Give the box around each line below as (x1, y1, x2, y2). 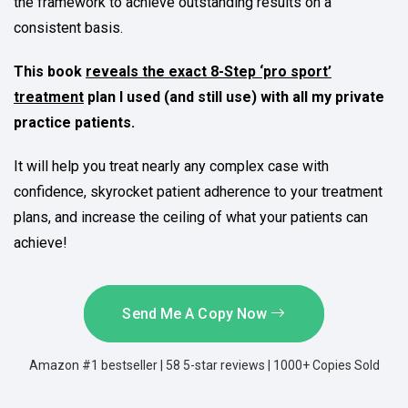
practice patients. (14, 113, 135, 131)
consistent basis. (14, 18, 123, 36)
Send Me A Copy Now (122, 304, 271, 322)
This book (14, 62, 86, 80)
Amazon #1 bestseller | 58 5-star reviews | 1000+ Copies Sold (28, 357, 380, 372)
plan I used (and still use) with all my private (84, 87, 384, 106)
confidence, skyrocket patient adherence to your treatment (14, 182, 382, 200)
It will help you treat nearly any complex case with (14, 157, 329, 175)
